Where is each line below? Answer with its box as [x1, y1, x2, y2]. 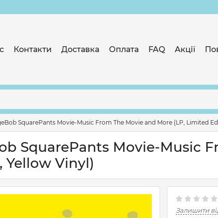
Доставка [61, 44, 99, 54]
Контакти [14, 44, 52, 54]
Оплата [109, 44, 139, 54]
